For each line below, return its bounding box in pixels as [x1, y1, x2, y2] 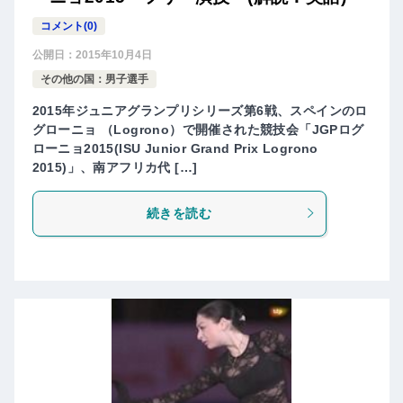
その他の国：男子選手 [40, 72, 148, 85]
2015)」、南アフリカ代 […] [31, 159, 198, 175]
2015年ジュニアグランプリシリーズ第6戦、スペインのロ [31, 103, 368, 118]
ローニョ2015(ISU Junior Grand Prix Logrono [31, 140, 318, 156]
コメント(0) [40, 19, 97, 32]
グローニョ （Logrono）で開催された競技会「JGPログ [31, 121, 364, 137]
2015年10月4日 [75, 48, 152, 61]
